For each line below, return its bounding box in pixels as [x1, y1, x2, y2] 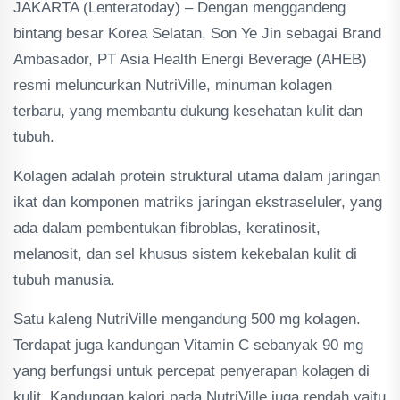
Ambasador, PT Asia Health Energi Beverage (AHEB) [13, 51, 367, 68]
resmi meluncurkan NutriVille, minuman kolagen [13, 77, 332, 94]
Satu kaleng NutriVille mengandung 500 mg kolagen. [13, 311, 361, 328]
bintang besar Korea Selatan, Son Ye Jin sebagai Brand [13, 25, 381, 42]
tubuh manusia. [13, 271, 115, 288]
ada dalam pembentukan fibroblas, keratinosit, [13, 220, 321, 237]
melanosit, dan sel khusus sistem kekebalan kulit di [13, 246, 357, 262]
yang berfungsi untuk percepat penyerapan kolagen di [13, 362, 370, 379]
